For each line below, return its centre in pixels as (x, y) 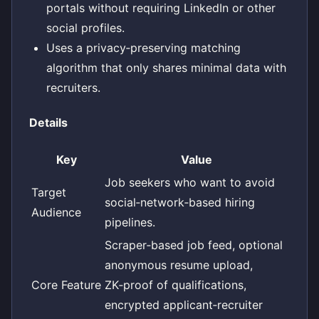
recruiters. (73, 87)
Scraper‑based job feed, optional (194, 245)
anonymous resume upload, (179, 265)
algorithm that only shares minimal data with (166, 67)
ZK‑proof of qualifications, (176, 285)
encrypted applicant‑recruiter (184, 305)
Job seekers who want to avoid (190, 183)
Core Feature (66, 285)
